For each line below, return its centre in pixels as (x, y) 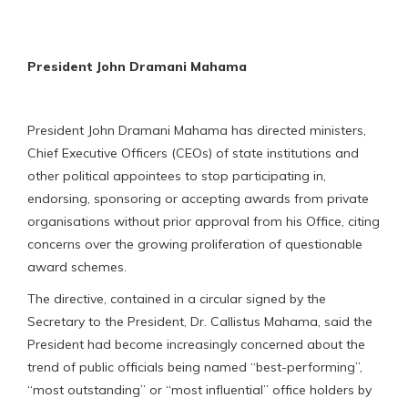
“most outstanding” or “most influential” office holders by (199, 389)
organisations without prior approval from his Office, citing (204, 221)
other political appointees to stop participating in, (177, 175)
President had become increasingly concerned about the (196, 344)
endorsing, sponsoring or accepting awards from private (198, 198)
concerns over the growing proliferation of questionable (195, 244)
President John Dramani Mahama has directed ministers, (197, 130)
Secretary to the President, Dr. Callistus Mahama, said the (200, 321)
